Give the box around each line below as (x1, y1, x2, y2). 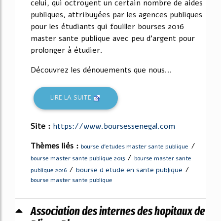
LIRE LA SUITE (50, 93, 94, 103)
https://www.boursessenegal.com (53, 120, 175, 132)
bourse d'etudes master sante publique (81, 142, 188, 150)
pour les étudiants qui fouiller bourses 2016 (31, 21, 184, 32)
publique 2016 (31, 166, 67, 174)
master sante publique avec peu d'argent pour (31, 33, 195, 44)
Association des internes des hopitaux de (31, 204, 205, 218)
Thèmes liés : (31, 140, 81, 151)
